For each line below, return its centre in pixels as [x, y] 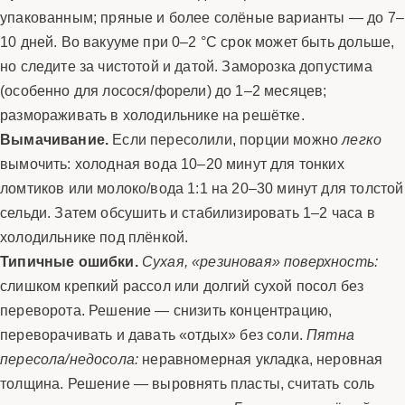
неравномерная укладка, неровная [261, 358]
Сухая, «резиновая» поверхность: [260, 261]
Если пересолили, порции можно [226, 139]
